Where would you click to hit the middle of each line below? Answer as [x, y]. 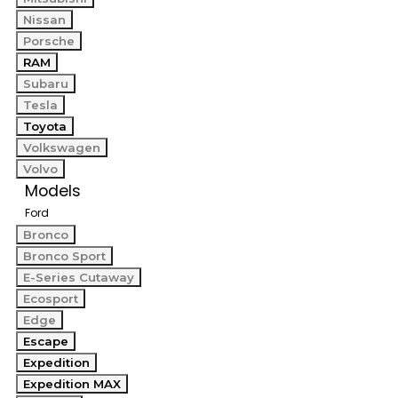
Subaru [46, 84]
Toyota [45, 126]
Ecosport [51, 298]
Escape [46, 341]
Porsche [49, 41]
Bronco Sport [64, 256]
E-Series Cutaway [79, 277]
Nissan [44, 20]
